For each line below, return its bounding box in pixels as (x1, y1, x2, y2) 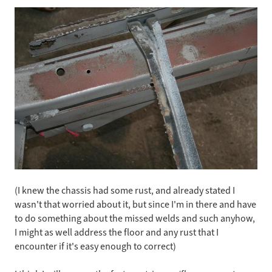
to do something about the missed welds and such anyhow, (15, 212, 255, 225)
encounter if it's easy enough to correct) (15, 240, 176, 253)
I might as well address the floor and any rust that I (15, 226, 219, 239)
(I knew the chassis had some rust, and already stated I (15, 184, 235, 197)
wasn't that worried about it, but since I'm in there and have (15, 198, 256, 211)
